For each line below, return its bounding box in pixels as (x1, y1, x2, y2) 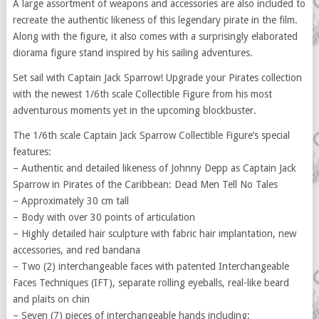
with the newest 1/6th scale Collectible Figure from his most (12, 88, 272, 100)
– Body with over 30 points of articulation (12, 211, 195, 223)
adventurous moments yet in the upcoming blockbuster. (12, 105, 256, 116)
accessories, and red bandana (12, 244, 140, 256)
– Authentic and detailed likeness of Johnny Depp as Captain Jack (12, 162, 296, 174)
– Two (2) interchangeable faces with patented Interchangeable (12, 261, 289, 272)
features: (12, 146, 51, 157)
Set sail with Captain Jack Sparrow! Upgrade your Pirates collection (12, 72, 302, 83)
